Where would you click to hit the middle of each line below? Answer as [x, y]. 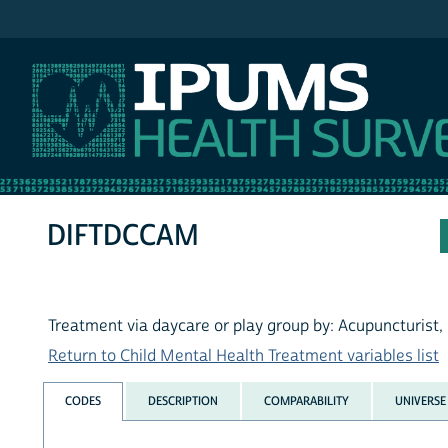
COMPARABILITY [306, 400]
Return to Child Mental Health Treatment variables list [243, 356]
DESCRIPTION [182, 400]
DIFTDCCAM [123, 236]
